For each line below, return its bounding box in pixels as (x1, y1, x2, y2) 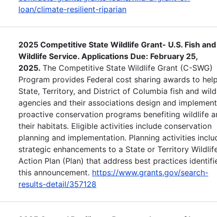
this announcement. (18, 167, 92, 177)
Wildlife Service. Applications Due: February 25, (18, 51, 198, 61)
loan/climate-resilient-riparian (18, 4, 126, 14)
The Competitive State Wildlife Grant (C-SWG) (43, 62, 213, 73)
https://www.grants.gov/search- (92, 167, 208, 177)
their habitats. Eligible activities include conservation (18, 121, 212, 131)
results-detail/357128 (18, 179, 96, 189)
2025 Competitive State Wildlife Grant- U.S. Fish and (18, 39, 216, 49)
